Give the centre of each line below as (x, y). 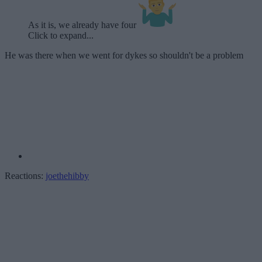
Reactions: (24, 176)
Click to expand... (61, 36)
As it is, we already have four (83, 25)
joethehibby (67, 176)
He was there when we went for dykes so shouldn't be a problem (124, 56)
